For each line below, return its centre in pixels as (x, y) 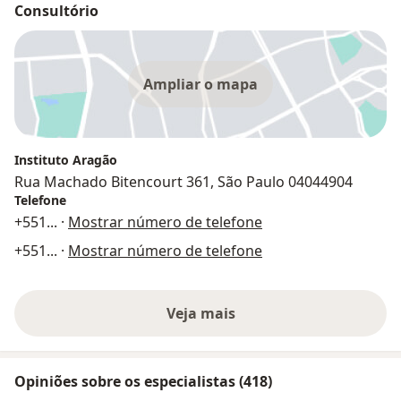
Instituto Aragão (66, 159)
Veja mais (200, 313)
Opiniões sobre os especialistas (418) (143, 381)
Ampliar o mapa (200, 84)
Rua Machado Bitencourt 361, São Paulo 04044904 (183, 181)
